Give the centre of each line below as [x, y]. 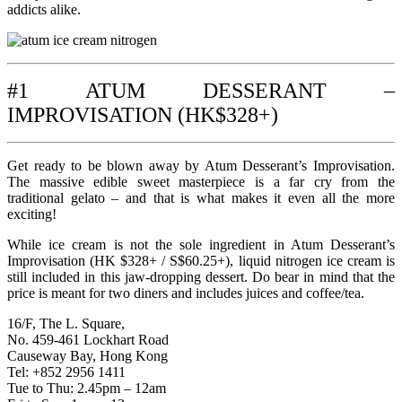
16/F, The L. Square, [66, 323]
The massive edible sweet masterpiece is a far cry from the [201, 181]
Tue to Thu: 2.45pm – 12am [87, 388]
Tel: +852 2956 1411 [66, 371]
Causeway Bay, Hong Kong [87, 355]
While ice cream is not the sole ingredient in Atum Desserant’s [201, 244]
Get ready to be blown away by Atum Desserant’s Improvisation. [201, 165]
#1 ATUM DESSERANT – [201, 90]
